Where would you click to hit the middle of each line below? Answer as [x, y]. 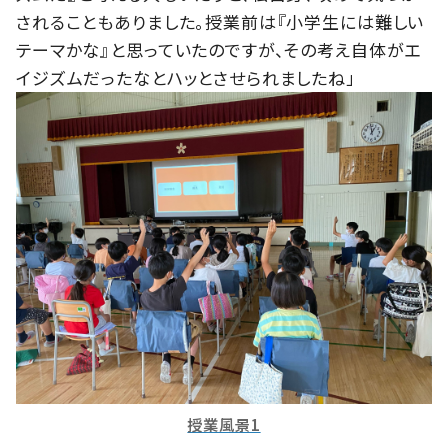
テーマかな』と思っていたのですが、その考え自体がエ [219, 49]
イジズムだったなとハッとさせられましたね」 [186, 77]
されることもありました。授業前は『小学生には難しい [220, 21]
